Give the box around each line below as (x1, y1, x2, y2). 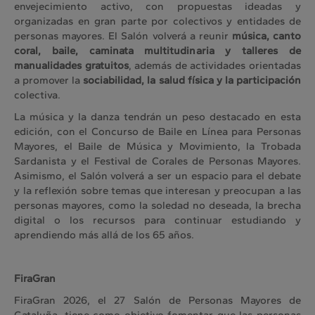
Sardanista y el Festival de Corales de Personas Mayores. (14, 155, 301, 168)
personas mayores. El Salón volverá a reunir (14, 30, 232, 43)
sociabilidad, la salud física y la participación (83, 74, 302, 87)
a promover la (14, 74, 84, 87)
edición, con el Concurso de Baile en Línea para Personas (14, 125, 301, 139)
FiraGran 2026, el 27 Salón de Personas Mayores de (14, 294, 301, 307)
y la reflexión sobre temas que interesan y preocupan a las (14, 184, 301, 198)
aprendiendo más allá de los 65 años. (14, 229, 194, 242)
